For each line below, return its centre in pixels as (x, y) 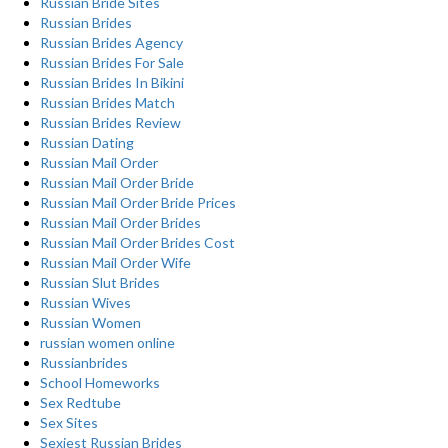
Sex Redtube (80, 402)
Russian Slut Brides (100, 282)
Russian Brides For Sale (112, 62)
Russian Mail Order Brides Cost (137, 242)
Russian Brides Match (107, 102)
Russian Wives (85, 302)
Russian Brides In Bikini (112, 82)
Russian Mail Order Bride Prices (138, 202)
